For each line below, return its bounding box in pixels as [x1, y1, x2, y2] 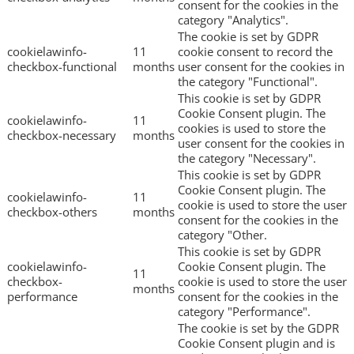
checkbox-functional [7, 58, 117, 75]
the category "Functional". [178, 73, 318, 90]
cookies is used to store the [178, 120, 326, 137]
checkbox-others [7, 204, 97, 220]
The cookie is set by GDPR [178, 28, 318, 45]
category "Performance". [178, 303, 311, 320]
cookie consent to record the [178, 43, 333, 60]
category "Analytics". [178, 12, 288, 28]
